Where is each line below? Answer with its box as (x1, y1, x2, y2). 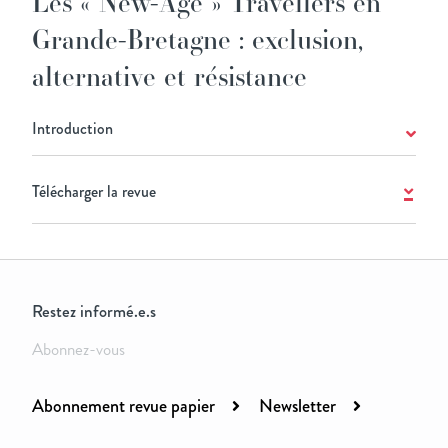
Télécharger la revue (32, 180, 156, 203)
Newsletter (259, 393, 336, 419)
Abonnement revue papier (32, 393, 215, 419)
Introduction (32, 117, 113, 140)
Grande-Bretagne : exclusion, (32, 20, 363, 58)
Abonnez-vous (32, 337, 125, 362)
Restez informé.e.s (32, 299, 156, 324)
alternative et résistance (32, 57, 307, 95)
